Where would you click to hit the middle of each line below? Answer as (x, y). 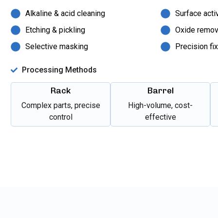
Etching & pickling (55, 30)
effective (160, 117)
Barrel (160, 90)
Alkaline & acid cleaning (65, 13)
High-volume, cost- (160, 105)
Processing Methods (59, 70)
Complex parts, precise (61, 105)
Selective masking (57, 46)
